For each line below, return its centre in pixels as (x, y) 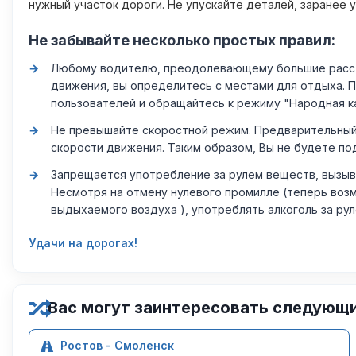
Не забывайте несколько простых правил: (182, 40)
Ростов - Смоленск (117, 345)
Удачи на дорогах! (83, 243)
